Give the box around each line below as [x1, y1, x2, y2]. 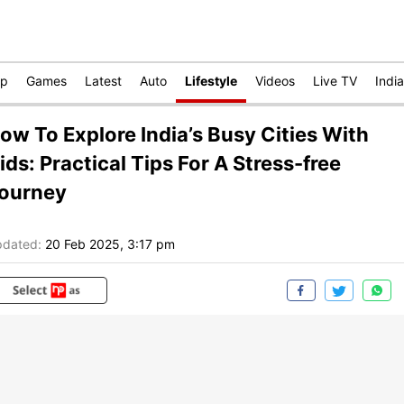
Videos [255, 73, 295, 88]
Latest [85, 73, 122, 88]
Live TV [313, 73, 357, 88]
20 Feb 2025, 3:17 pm [45, 236, 175, 252]
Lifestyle [185, 73, 237, 88]
